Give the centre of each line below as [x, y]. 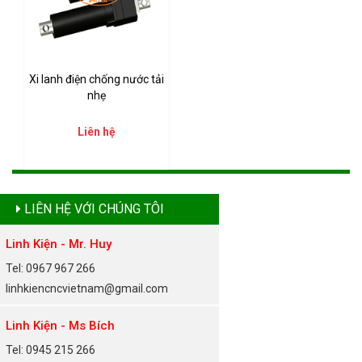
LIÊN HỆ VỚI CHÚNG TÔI [93, 208]
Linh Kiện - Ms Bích [60, 325]
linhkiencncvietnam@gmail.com [87, 288]
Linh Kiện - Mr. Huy [59, 244]
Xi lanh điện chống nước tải [97, 79]
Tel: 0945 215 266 [51, 349]
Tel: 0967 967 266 [51, 268]
